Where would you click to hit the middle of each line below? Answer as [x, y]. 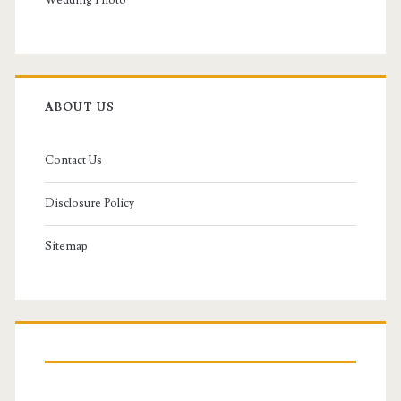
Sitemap [66, 247]
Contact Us [73, 161]
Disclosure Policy [89, 204]
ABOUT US [80, 108]
